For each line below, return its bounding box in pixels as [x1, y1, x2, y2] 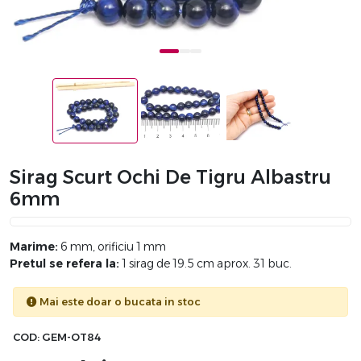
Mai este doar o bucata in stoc [37, 296, 201, 309]
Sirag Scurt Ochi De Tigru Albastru [10, 166, 331, 189]
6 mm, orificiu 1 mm [58, 239, 166, 255]
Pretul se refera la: [10, 256, 119, 272]
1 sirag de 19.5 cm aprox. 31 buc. [119, 256, 292, 272]
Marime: [10, 239, 58, 255]
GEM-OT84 [42, 331, 101, 344]
